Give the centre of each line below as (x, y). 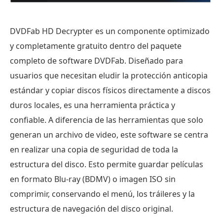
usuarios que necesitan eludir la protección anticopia (109, 76)
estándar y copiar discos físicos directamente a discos (110, 91)
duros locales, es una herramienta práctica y (92, 105)
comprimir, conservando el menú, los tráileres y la (102, 194)
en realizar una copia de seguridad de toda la (94, 150)
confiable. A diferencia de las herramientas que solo (107, 120)
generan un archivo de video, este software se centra (109, 135)
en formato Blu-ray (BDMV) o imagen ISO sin (93, 179)
